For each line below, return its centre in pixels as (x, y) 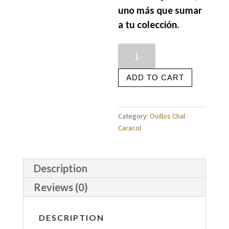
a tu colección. (150, 24)
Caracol (130, 128)
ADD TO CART (155, 77)
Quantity (131, 48)
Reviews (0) (61, 187)
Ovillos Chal (168, 116)
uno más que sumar (160, 10)
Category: (134, 116)
